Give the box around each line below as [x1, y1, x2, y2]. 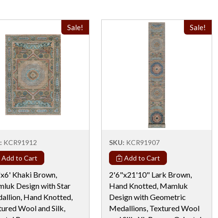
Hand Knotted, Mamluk [109, 181, 188, 190]
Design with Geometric [109, 192, 186, 201]
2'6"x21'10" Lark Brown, [109, 169, 192, 179]
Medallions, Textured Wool [109, 203, 200, 213]
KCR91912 [3, 138, 37, 146]
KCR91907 [126, 138, 160, 146]
